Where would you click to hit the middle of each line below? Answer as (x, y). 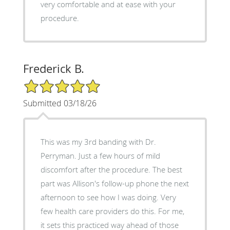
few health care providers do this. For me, (112, 211)
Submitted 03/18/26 (60, 103)
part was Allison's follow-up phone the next (114, 184)
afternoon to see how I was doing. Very (108, 197)
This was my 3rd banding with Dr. (98, 142)
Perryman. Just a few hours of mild (100, 156)
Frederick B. (53, 69)
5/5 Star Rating (48, 83)
